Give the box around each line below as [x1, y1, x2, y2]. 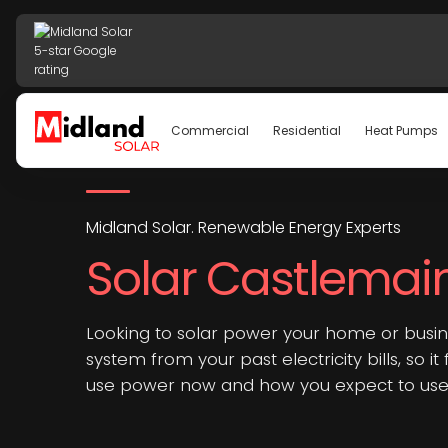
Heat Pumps [364, 122, 438, 139]
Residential [272, 122, 341, 139]
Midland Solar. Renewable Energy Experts [85, 216, 401, 239]
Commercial [170, 122, 249, 139]
